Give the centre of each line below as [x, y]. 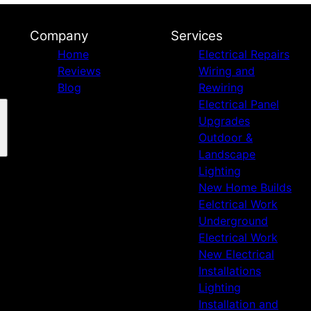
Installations [229, 271]
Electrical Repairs [244, 54]
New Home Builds [245, 187]
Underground [233, 221]
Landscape [227, 154]
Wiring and [226, 71]
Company [59, 36]
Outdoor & [225, 137]
